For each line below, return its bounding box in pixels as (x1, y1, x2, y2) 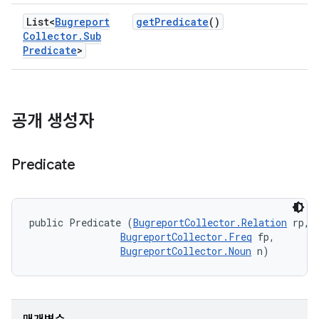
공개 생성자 (11, 110, 94, 132)
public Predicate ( (29, 216, 133, 229)
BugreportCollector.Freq (120, 230, 252, 244)
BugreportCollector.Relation (133, 216, 287, 229)
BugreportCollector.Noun (120, 244, 251, 258)
